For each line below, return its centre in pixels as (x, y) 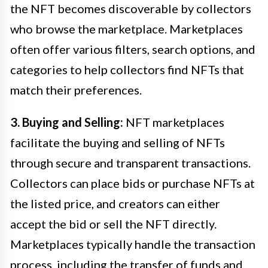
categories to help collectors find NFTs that (127, 69)
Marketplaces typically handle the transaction (133, 244)
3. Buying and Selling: (67, 122)
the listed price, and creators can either (115, 203)
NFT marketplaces (174, 122)
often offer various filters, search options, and (133, 49)
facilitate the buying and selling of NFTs (118, 142)
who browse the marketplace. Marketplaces (127, 28)
